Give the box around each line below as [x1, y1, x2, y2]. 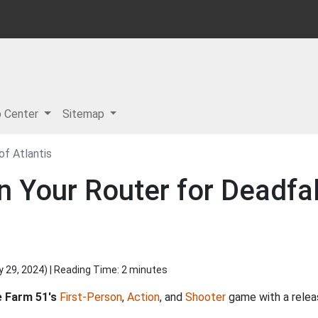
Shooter [185, 290, 226, 304]
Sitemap [62, 107, 107, 121]
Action [127, 290, 160, 304]
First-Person [60, 290, 122, 304]
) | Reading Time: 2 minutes [44, 264, 168, 275]
